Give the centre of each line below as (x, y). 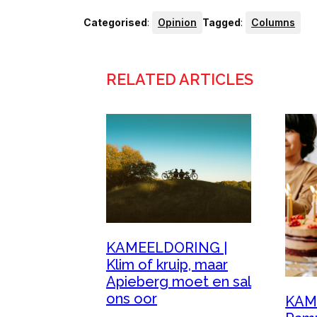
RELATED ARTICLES (180, 80)
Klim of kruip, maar (167, 264)
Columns (273, 22)
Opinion (177, 22)
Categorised (115, 22)
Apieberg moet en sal (179, 281)
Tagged (221, 22)
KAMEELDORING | (167, 247)
